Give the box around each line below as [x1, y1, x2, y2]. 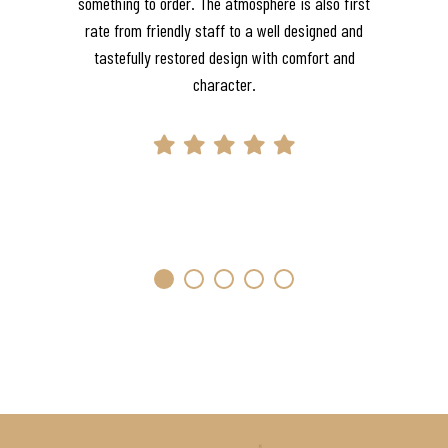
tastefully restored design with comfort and [93, 46, 355, 69]
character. [192, 73, 256, 96]
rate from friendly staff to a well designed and [85, 19, 363, 42]
